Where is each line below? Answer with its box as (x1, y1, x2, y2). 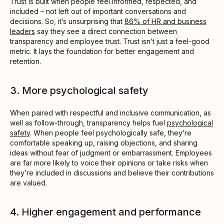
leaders (10, 26, 35, 35)
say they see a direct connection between (35, 26, 177, 35)
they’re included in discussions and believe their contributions (10, 168, 214, 177)
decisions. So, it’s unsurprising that (10, 16, 124, 25)
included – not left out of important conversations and (10, 6, 186, 15)
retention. (10, 56, 41, 65)
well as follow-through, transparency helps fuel (10, 118, 167, 127)
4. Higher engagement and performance (10, 205, 201, 218)
